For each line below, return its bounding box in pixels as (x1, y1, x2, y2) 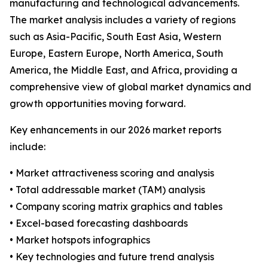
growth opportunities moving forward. (10, 98, 185, 110)
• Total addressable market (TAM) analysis (10, 184, 205, 196)
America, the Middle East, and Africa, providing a (10, 64, 237, 77)
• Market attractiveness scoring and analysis (10, 167, 214, 179)
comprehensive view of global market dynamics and (10, 81, 251, 93)
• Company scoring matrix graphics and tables (10, 200, 223, 213)
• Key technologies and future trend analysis (10, 251, 214, 263)
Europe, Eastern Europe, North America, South (10, 47, 223, 60)
